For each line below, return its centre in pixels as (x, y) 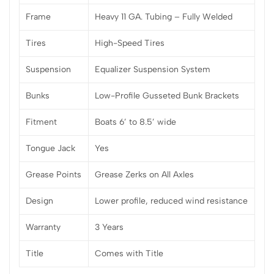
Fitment (41, 122)
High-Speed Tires (130, 43)
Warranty (43, 228)
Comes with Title (129, 254)
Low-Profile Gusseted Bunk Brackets (167, 96)
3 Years (109, 228)
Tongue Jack (50, 149)
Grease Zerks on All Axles (144, 175)
